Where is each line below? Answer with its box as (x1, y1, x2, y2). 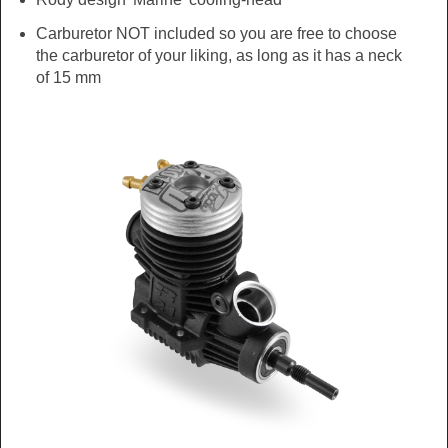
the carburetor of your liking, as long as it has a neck (35, 46, 402, 64)
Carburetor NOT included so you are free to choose (35, 24, 397, 42)
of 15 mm (35, 68, 101, 86)
